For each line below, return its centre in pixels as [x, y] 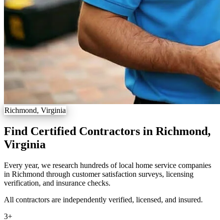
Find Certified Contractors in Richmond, [107, 131]
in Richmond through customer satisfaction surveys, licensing [99, 174]
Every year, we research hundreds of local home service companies [108, 165]
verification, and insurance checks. [57, 183]
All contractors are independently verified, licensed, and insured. [103, 199]
